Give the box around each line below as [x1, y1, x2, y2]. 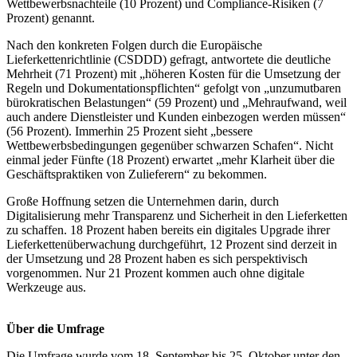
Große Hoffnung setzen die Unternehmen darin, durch [6, 194, 279, 208]
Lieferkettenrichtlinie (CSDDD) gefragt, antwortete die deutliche [6, 52, 331, 66]
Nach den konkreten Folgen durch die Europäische [6, 37, 262, 52]
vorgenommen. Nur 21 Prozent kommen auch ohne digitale [6, 265, 304, 280]
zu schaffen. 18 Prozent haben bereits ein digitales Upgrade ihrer [6, 222, 330, 237]
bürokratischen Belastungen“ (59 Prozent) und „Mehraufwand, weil [6, 95, 347, 109]
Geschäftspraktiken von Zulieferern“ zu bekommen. [6, 167, 267, 181]
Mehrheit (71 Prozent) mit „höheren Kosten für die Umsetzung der [6, 66, 340, 80]
